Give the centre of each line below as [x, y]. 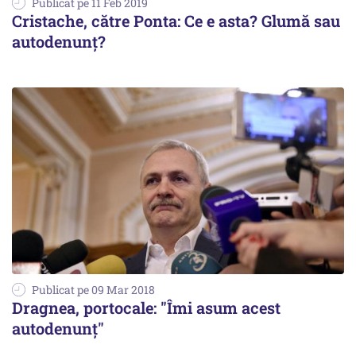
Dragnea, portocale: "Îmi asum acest [146, 308]
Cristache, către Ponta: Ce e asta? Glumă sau [176, 21]
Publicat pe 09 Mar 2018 [93, 290]
